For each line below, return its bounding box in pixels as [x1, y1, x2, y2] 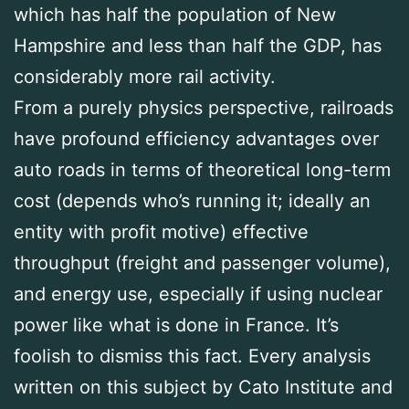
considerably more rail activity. [14, 66, 276, 89]
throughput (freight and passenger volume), [14, 252, 391, 275]
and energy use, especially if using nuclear [14, 283, 383, 306]
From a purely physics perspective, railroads [14, 97, 393, 120]
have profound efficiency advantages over [14, 128, 379, 151]
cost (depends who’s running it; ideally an [14, 190, 371, 213]
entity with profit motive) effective [14, 221, 309, 244]
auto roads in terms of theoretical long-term [14, 159, 391, 182]
